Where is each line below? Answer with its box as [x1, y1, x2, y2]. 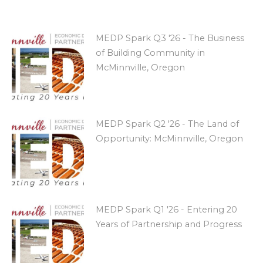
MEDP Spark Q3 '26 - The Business [95, 33, 244, 44]
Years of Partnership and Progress [95, 218, 242, 230]
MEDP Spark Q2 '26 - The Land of [95, 119, 239, 129]
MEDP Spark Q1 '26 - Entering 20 [95, 204, 237, 215]
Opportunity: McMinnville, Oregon [95, 133, 243, 144]
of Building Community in [95, 48, 205, 59]
